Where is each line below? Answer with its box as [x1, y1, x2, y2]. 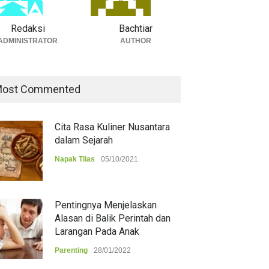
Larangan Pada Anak [55, 226, 139, 237]
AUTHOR [120, 37, 151, 45]
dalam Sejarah [55, 134, 113, 146]
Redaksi [10, 23, 45, 34]
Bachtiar [119, 23, 153, 34]
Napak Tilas [55, 155, 95, 163]
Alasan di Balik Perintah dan [55, 213, 171, 224]
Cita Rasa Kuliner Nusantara [55, 121, 170, 133]
